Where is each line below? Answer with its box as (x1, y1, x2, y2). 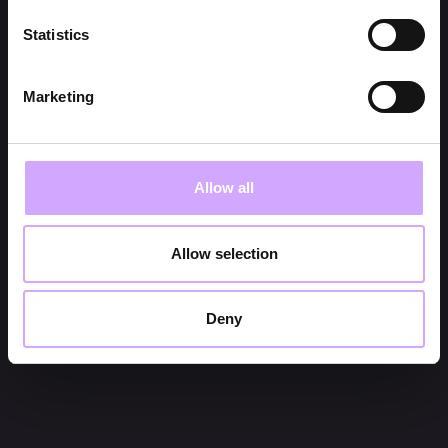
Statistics (23, 26, 89, 43)
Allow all (194, 179, 254, 196)
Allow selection (170, 244, 278, 262)
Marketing (23, 88, 94, 105)
